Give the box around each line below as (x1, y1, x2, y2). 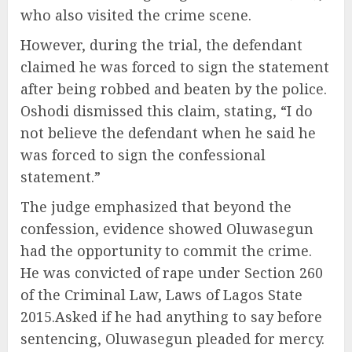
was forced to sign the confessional (20, 145, 266, 165)
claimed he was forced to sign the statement (20, 57, 329, 77)
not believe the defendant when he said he (20, 123, 316, 143)
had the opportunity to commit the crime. (20, 241, 312, 261)
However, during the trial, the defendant (20, 35, 302, 55)
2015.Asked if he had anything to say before (20, 307, 322, 327)
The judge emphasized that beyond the (20, 197, 291, 217)
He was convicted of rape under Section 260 (20, 263, 323, 283)
